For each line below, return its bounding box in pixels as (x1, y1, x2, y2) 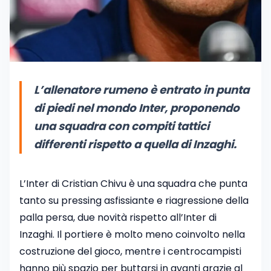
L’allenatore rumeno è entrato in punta (34, 82, 249, 98)
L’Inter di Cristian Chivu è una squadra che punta (19, 177, 247, 191)
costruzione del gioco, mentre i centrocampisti (19, 244, 241, 259)
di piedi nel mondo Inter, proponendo (34, 100, 240, 116)
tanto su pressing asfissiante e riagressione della (19, 194, 249, 208)
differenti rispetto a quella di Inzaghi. (34, 137, 237, 152)
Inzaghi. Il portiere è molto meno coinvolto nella (19, 227, 245, 242)
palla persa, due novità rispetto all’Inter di (19, 211, 217, 225)
